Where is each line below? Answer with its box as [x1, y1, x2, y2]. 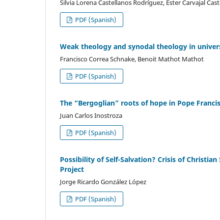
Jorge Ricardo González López [60, 177, 146, 187]
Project [60, 165, 84, 174]
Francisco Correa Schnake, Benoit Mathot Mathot [60, 55, 204, 64]
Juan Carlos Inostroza [60, 111, 122, 120]
